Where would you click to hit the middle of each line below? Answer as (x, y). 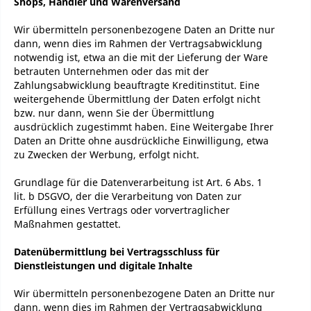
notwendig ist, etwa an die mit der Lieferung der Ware (141, 57)
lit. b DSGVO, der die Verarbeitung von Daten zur (128, 196)
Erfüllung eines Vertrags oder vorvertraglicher (122, 210)
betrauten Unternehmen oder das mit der (111, 71)
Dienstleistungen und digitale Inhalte (103, 266)
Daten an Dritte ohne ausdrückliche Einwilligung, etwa (141, 141)
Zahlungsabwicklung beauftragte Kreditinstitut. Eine (137, 85)
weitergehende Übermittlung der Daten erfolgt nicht (137, 99)
